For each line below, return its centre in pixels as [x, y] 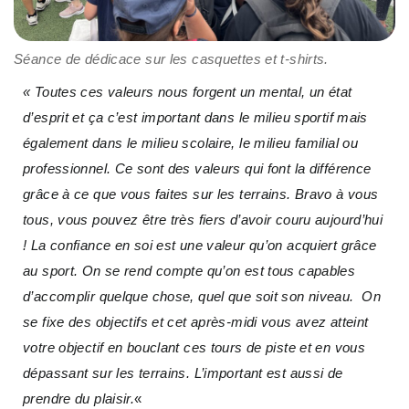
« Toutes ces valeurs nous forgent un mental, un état [188, 91]
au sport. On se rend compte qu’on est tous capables [189, 270]
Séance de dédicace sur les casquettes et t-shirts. [171, 58]
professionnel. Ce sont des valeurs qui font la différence [197, 168]
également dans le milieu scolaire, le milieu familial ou [190, 142]
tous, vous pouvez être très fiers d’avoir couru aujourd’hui [203, 219]
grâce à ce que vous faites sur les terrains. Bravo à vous [201, 194]
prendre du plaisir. [79, 398]
